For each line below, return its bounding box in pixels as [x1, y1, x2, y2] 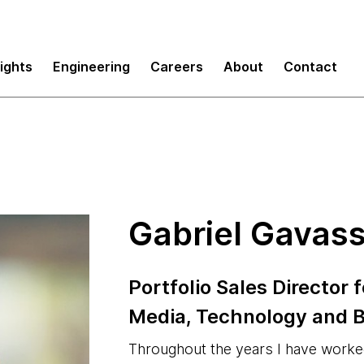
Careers [150, 58, 203, 75]
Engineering [53, 58, 130, 75]
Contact [284, 58, 337, 75]
